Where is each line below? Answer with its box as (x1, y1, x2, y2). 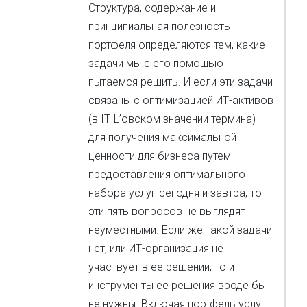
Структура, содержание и (88, 1, 216, 14)
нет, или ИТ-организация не (88, 242, 223, 255)
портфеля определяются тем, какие (88, 38, 265, 51)
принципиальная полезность (88, 20, 230, 33)
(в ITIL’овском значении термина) (88, 112, 256, 125)
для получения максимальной (88, 131, 236, 144)
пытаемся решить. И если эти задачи (88, 75, 273, 88)
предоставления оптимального (88, 168, 245, 181)
